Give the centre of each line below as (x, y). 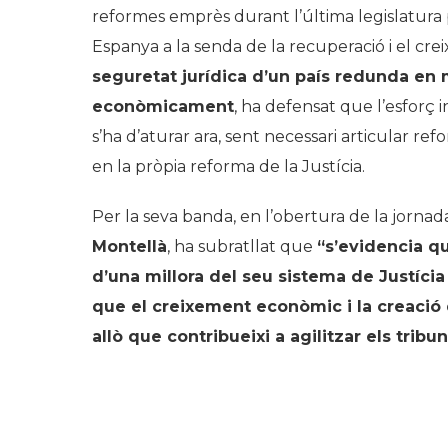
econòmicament (163, 106)
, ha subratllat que (242, 246)
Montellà (129, 246)
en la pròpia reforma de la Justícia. (228, 166)
